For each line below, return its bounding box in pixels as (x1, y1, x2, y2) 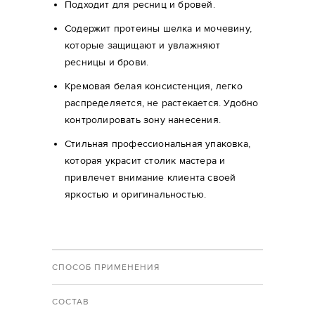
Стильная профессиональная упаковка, (65, 138, 250, 150)
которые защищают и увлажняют (65, 39, 221, 52)
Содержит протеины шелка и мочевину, (65, 22, 252, 35)
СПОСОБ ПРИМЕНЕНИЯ (52, 262, 160, 273)
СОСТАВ (52, 296, 89, 307)
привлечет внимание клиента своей (65, 172, 236, 184)
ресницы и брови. (65, 56, 149, 69)
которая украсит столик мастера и (65, 155, 226, 167)
